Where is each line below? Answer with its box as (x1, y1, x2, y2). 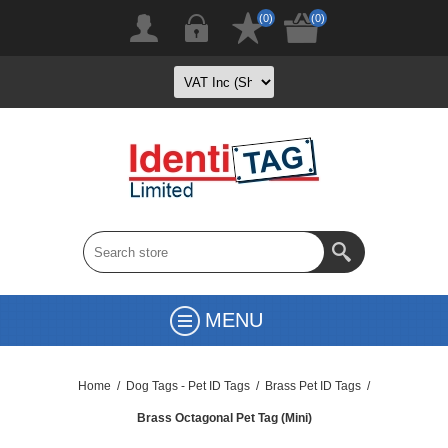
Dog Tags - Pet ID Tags (126, 379, 250, 393)
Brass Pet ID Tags (265, 379, 361, 393)
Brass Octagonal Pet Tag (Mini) (136, 411, 312, 425)
